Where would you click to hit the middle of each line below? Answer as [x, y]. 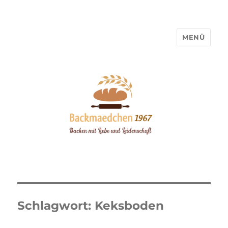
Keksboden [130, 205]
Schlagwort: [56, 205]
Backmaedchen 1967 [81, 45]
